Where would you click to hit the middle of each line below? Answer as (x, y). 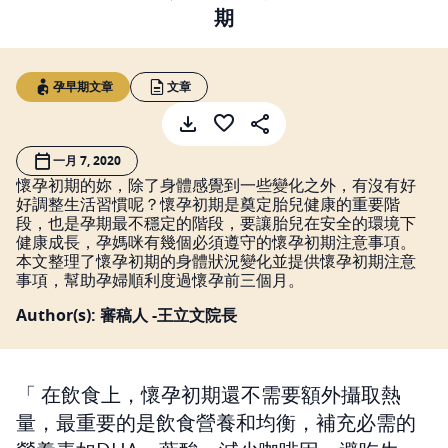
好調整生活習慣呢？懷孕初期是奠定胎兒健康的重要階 (208, 203)
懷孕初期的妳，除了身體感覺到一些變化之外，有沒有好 (216, 184)
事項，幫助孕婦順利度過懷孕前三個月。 (160, 279)
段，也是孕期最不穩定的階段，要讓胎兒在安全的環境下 (216, 222)
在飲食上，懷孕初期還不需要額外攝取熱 (221, 394)
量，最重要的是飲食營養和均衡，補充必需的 (216, 422)
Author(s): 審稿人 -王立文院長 (126, 314)
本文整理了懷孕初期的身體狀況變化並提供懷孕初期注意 (216, 260)
